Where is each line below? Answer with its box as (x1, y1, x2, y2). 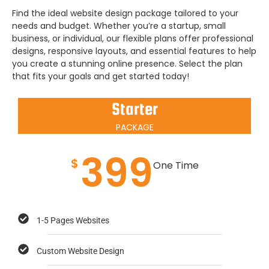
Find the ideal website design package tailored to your (12, 7, 238, 20)
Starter (111, 98, 158, 118)
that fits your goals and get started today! (12, 70, 189, 83)
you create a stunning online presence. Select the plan (12, 58, 243, 70)
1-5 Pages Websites (37, 216, 110, 225)
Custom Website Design (37, 246, 125, 256)
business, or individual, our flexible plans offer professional (12, 32, 253, 45)
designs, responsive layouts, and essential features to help (12, 45, 256, 58)
